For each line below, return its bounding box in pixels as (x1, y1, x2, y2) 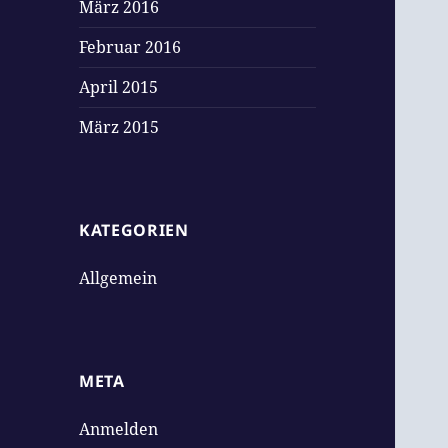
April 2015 (79, 76, 159, 99)
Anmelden (79, 418, 159, 441)
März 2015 (79, 116, 160, 139)
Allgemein (79, 267, 158, 290)
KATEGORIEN (79, 219, 189, 242)
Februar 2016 (79, 36, 182, 59)
